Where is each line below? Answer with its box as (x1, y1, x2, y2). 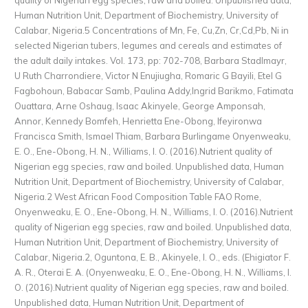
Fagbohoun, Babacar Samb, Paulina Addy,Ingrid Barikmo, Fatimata (14, 85, 294, 96)
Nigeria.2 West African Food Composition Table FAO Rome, (14, 190, 261, 202)
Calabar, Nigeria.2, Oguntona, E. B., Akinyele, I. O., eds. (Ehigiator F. (14, 251, 291, 263)
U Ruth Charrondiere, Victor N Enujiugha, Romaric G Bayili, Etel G (14, 69, 282, 81)
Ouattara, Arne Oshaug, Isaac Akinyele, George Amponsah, (14, 100, 265, 111)
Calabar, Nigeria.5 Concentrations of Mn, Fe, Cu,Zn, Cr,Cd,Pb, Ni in (14, 24, 289, 36)
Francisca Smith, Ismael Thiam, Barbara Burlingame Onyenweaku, (14, 130, 291, 142)
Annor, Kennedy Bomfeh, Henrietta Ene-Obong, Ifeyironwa (14, 115, 262, 126)
